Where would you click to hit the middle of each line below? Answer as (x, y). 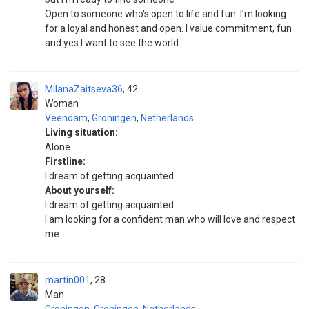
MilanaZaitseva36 (84, 89)
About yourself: (80, 190)
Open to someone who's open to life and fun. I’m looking (166, 14)
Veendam (66, 118)
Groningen (114, 118)
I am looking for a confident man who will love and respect (170, 219)
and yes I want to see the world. (113, 43)
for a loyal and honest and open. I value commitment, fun (168, 28)
